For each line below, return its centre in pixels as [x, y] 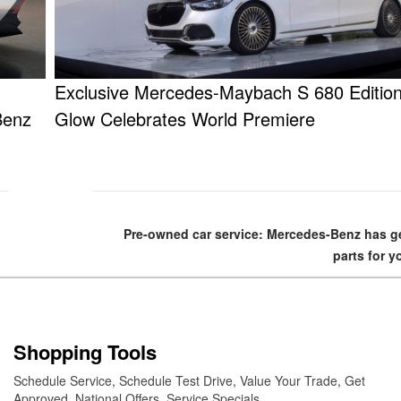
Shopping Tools [85, 352]
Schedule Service [63, 381]
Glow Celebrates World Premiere [185, 119]
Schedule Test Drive [176, 381]
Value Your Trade [289, 381]
